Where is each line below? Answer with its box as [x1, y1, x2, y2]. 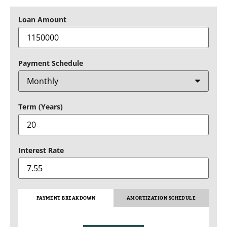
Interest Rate [18, 145, 64, 156]
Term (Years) [18, 102, 63, 112]
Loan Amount [18, 15, 66, 25]
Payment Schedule [18, 58, 83, 68]
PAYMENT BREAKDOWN [36, 195, 96, 201]
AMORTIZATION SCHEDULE [126, 195, 196, 201]
